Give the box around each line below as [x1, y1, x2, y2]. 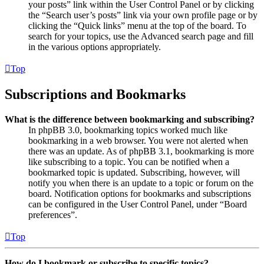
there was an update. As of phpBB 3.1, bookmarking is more [28, 146, 254, 156]
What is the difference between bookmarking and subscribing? [5, 114, 255, 124]
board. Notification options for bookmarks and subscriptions [28, 188, 251, 199]
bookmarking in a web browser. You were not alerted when [28, 135, 248, 146]
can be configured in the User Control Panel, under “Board [28, 199, 247, 209]
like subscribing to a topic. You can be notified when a [28, 156, 229, 167]
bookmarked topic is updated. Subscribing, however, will [28, 167, 240, 177]
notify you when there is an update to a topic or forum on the [28, 177, 253, 188]
